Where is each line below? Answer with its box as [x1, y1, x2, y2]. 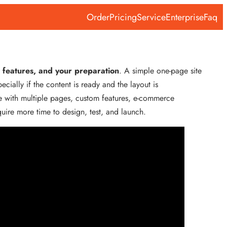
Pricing [109, 10, 137, 24]
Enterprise [166, 10, 204, 24]
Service [137, 10, 166, 24]
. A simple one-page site [119, 65, 202, 77]
